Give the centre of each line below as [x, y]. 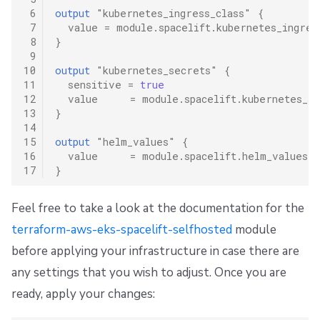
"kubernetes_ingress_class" [173, 14]
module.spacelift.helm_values [225, 156]
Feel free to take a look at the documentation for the [158, 209]
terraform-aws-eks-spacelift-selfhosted [122, 230]
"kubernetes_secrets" [156, 71]
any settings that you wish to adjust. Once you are [149, 273]
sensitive [94, 85]
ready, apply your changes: [83, 294]
